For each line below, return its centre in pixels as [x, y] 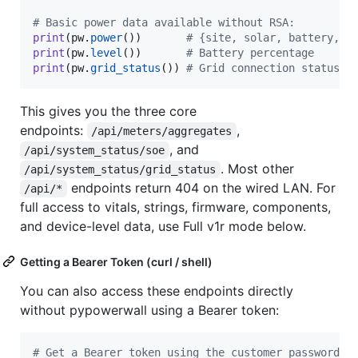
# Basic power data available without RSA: [164, 22]
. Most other [257, 168]
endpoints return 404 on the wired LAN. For [203, 187]
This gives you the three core [108, 111]
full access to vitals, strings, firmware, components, [175, 207]
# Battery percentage [250, 52]
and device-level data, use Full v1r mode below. [163, 226]
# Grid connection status [263, 68]
